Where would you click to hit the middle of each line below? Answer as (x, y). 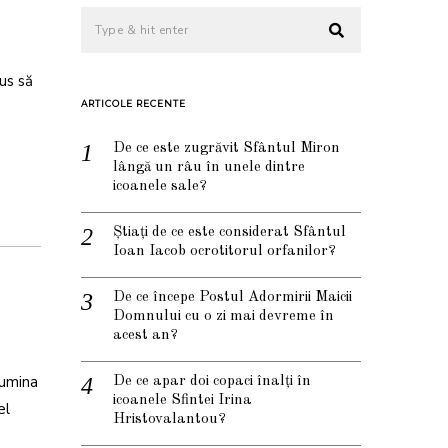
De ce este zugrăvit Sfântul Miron (226, 149)
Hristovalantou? (169, 420)
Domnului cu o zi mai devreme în (223, 317)
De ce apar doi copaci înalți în (212, 382)
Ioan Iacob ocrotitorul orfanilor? (224, 252)
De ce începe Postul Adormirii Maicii (232, 298)
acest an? (145, 336)
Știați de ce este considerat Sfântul (229, 233)
